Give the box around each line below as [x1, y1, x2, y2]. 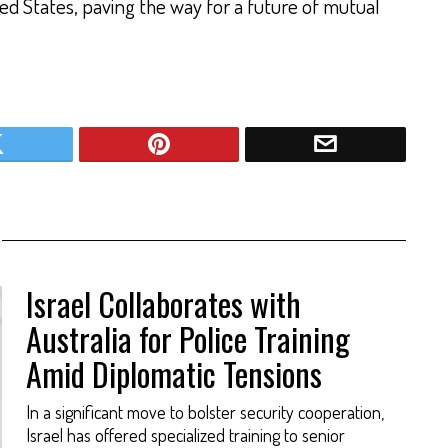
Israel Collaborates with [25, 279, 301, 327]
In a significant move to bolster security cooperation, [25, 400, 384, 423]
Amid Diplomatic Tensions [25, 349, 322, 397]
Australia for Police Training [25, 314, 350, 362]
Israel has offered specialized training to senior [25, 423, 345, 446]
